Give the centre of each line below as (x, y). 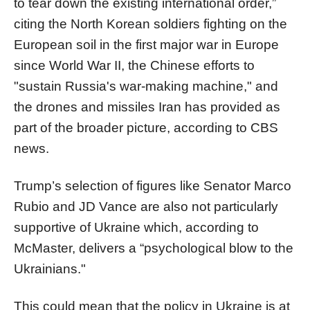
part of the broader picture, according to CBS (146, 127)
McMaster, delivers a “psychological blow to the (154, 248)
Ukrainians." (50, 268)
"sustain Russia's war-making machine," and (146, 86)
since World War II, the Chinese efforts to (134, 65)
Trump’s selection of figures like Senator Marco (153, 185)
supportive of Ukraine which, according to (136, 227)
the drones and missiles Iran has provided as (147, 107)
